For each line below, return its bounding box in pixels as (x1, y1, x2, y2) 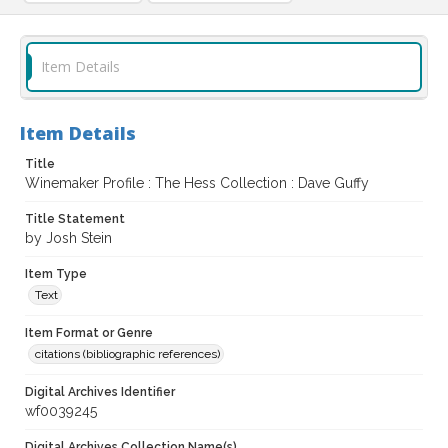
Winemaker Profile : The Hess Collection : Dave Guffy (25, 175, 369, 192)
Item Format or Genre (25, 326, 153, 341)
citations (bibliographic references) (35, 347, 220, 362)
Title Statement (25, 212, 125, 227)
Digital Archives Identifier (25, 385, 175, 400)
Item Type (25, 267, 87, 282)
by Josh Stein (25, 230, 112, 247)
